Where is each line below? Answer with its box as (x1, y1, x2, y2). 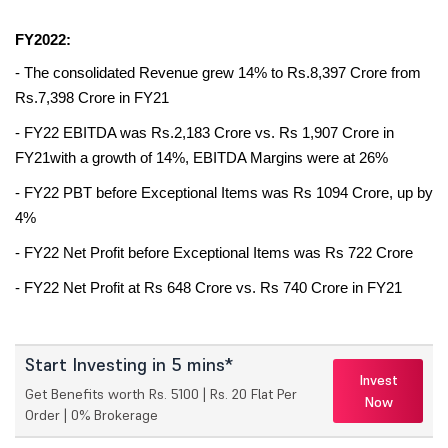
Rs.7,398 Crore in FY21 (15, 90, 173, 107)
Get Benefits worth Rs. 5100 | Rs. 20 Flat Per (25, 385, 297, 404)
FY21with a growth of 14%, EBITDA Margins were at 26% (15, 150, 392, 167)
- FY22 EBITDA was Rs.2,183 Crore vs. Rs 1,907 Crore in (15, 125, 394, 142)
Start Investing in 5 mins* (25, 353, 233, 377)
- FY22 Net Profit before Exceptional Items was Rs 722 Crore (15, 245, 417, 262)
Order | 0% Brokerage (25, 406, 158, 425)
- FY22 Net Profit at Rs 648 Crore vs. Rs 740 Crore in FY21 (15, 280, 402, 297)
